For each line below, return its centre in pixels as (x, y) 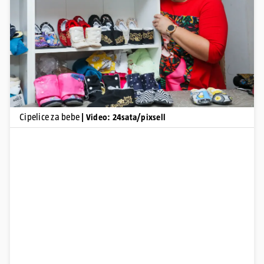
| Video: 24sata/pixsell (123, 117)
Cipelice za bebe (51, 117)
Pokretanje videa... (132, 26)
